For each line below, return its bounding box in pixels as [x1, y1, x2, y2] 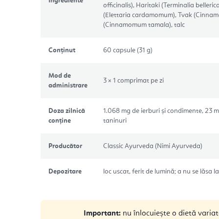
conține [48, 117, 71, 124]
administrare [48, 82, 88, 89]
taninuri [103, 117, 127, 124]
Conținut [48, 46, 75, 54]
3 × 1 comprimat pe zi [103, 77, 164, 84]
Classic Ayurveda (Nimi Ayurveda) [103, 142, 202, 150]
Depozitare [48, 168, 82, 175]
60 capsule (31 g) [103, 46, 153, 54]
